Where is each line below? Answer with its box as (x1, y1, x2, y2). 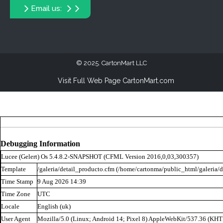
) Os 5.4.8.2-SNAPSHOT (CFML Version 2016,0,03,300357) (37, 153, 199, 160)
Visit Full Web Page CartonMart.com (58, 77, 174, 85)
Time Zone (1, 190, 30, 198)
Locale (1, 203, 19, 210)
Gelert (21, 153, 37, 160)
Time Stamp (1, 178, 33, 185)
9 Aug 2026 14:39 (37, 178, 86, 185)
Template (1, 165, 26, 173)
